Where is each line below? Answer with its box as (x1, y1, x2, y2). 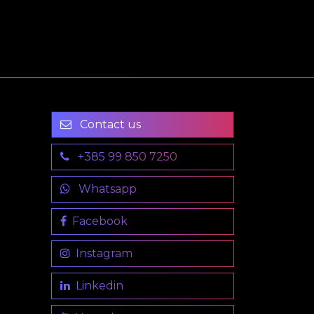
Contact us (77, 118, 141, 132)
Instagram (76, 247, 132, 261)
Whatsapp (76, 182, 137, 196)
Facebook (72, 214, 128, 228)
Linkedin (76, 279, 123, 293)
